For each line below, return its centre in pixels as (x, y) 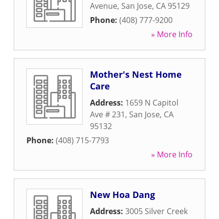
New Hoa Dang (122, 195)
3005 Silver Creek (156, 211)
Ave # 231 (108, 114)
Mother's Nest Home (136, 74)
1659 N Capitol (152, 103)
